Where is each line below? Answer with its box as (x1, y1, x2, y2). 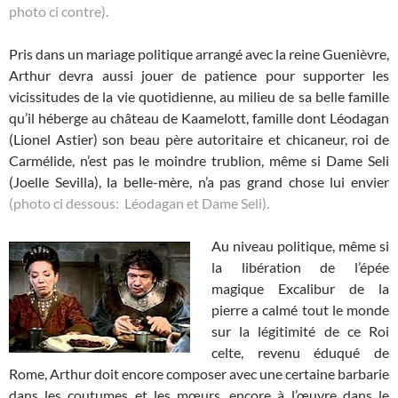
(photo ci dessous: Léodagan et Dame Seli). (9, 194, 272, 211)
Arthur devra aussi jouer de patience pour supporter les (9, 66, 389, 84)
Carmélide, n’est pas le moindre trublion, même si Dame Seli (9, 151, 389, 169)
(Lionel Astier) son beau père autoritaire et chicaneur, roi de (9, 130, 389, 147)
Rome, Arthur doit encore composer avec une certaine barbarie (9, 364, 389, 382)
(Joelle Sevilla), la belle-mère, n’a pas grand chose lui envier (9, 172, 389, 190)
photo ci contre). (9, 2, 108, 20)
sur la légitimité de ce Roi (211, 322, 389, 339)
